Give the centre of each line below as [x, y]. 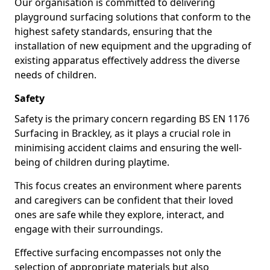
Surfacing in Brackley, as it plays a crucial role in [123, 133]
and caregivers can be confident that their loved [124, 200]
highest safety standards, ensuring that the [113, 31]
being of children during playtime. [93, 162]
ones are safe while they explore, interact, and [119, 215]
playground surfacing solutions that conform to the [133, 17]
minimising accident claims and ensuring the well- [128, 148]
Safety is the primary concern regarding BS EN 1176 [132, 119]
